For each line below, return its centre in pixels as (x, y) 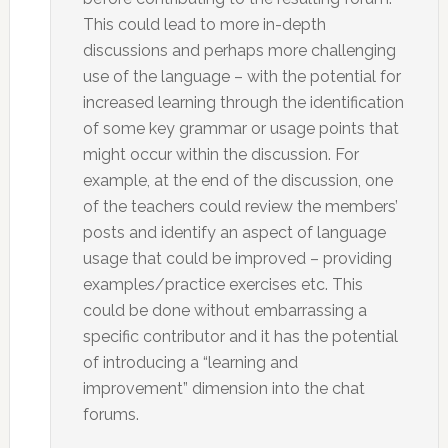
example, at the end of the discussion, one (237, 180)
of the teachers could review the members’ (240, 206)
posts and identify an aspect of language (234, 232)
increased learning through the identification (243, 102)
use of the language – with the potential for (241, 76)
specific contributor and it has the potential (240, 336)
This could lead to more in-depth (204, 24)
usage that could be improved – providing (237, 258)
